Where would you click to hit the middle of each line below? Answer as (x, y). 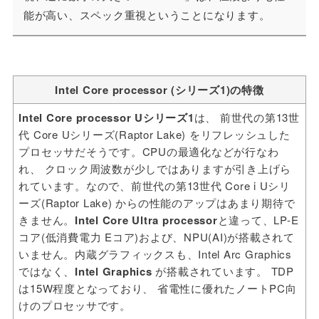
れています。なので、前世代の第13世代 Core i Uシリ (155, 185)
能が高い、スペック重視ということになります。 (147, 14)
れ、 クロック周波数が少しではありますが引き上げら (155, 168)
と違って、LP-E (258, 219)
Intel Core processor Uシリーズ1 (106, 117)
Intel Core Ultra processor (146, 220)
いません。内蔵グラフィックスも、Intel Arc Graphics (155, 253)
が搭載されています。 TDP (225, 271)
